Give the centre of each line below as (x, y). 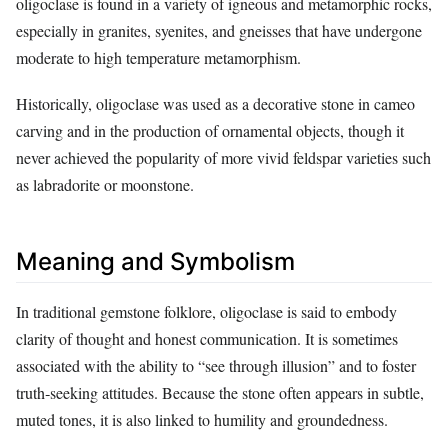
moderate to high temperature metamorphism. (158, 58)
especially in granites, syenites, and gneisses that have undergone (219, 31)
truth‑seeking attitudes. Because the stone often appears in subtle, (220, 392)
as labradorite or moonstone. (105, 185)
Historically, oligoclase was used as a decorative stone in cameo (215, 104)
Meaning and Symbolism (155, 262)
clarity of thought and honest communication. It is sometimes (207, 338)
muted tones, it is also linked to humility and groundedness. (202, 419)
